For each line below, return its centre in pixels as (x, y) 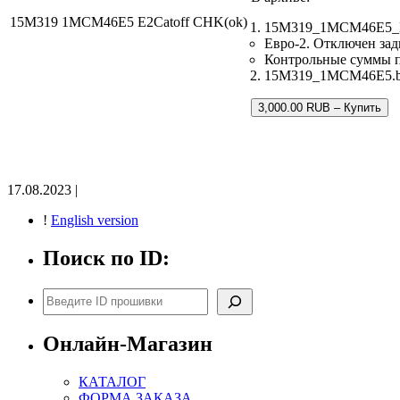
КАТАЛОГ (112, 382)
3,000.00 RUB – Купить (320, 107)
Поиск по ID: (106, 258)
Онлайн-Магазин (128, 344)
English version (95, 220)
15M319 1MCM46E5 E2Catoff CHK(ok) (129, 21)
